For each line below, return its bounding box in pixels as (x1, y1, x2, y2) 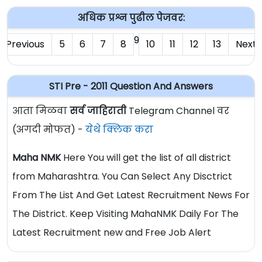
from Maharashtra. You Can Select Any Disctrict (12, 170, 232, 184)
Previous (5, 37, 44, 51)
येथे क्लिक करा (85, 123, 153, 137)
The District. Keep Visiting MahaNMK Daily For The (12, 207, 239, 221)
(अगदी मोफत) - (12, 123, 85, 137)
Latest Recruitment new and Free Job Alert (12, 226, 211, 240)
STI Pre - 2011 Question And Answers (49, 80, 213, 94)
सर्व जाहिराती (70, 104, 126, 118)
